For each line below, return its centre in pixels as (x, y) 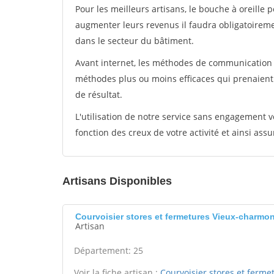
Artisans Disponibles (117, 181)
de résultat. (99, 94)
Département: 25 (109, 250)
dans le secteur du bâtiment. (135, 41)
